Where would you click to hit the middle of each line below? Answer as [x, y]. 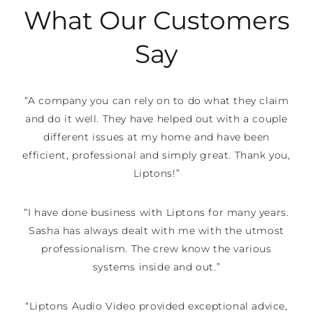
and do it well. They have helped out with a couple [156, 119]
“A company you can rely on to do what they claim [156, 101]
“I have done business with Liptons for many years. [156, 212]
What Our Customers [156, 20]
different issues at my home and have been [156, 137]
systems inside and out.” [156, 267]
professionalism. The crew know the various [156, 249]
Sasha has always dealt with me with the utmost [156, 231]
